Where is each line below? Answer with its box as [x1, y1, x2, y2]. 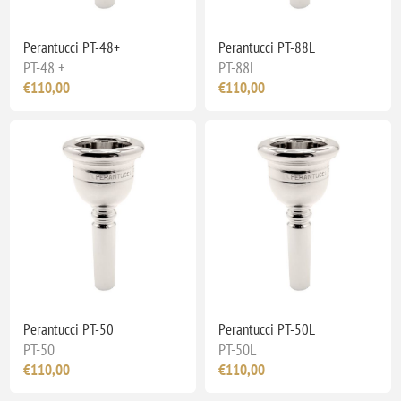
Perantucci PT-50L [218, 319, 315, 339]
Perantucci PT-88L [218, 37, 315, 57]
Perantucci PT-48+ [23, 37, 121, 57]
